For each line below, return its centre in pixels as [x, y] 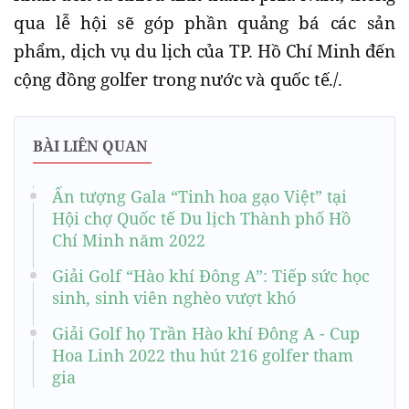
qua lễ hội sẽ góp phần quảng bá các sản [204, 23]
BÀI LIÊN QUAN [90, 147]
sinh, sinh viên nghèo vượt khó [174, 298]
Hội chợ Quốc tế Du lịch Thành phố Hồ [201, 219]
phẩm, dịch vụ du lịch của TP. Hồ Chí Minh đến [204, 52]
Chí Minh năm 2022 [129, 241]
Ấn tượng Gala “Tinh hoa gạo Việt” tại [199, 197]
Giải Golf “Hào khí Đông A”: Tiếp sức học [211, 276]
